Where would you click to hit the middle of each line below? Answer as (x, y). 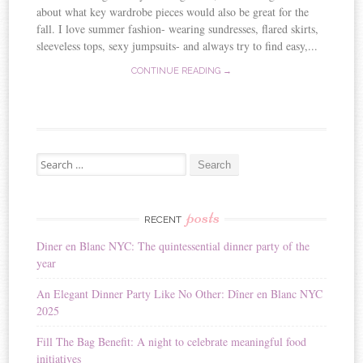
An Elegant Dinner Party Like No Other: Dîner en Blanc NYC (180, 293)
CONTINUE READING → (181, 70)
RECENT (164, 219)
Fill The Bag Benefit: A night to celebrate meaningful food (172, 341)
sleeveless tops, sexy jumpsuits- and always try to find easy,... (177, 45)
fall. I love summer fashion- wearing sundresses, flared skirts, (178, 28)
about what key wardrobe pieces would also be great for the (173, 11)
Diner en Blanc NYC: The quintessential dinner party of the (173, 246)
